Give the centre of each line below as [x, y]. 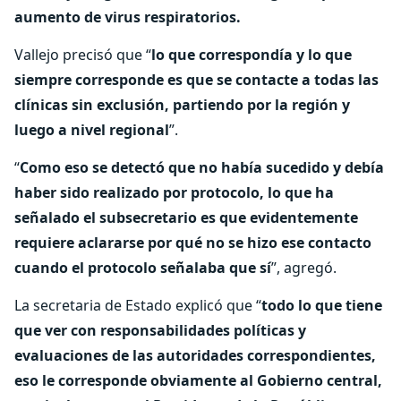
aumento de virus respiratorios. [128, 17]
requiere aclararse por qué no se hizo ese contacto [193, 243]
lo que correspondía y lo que [252, 55]
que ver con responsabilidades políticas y [160, 330]
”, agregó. [304, 268]
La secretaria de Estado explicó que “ [138, 305]
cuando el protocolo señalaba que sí [143, 268]
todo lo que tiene [322, 305]
